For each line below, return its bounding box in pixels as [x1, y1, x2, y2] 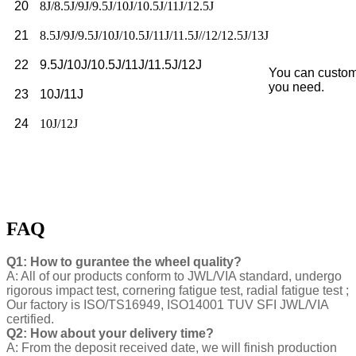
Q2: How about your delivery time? [6, 327, 214, 341]
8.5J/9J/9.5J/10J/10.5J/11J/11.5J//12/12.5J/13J [40, 28, 269, 42]
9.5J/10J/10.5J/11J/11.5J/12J [40, 57, 202, 72]
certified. [6, 312, 54, 327]
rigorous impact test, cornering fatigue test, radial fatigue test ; [6, 284, 349, 298]
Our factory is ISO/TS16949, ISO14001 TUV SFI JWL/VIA [6, 298, 328, 312]
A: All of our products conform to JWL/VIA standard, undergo [6, 269, 342, 284]
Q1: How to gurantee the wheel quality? [6, 255, 242, 269]
